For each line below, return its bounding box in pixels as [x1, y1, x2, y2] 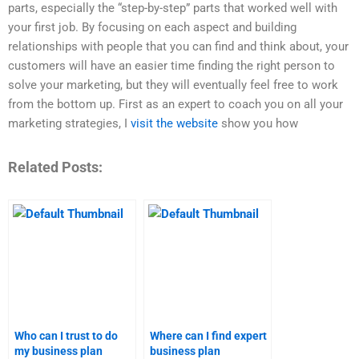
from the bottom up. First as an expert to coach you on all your [8, 97, 343, 112]
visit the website [131, 116, 218, 131]
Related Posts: [8, 158, 103, 175]
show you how [218, 116, 298, 131]
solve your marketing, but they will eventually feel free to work [8, 78, 338, 93]
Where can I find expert [150, 329, 267, 343]
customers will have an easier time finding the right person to [8, 58, 335, 74]
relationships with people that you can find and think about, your [8, 39, 349, 54]
